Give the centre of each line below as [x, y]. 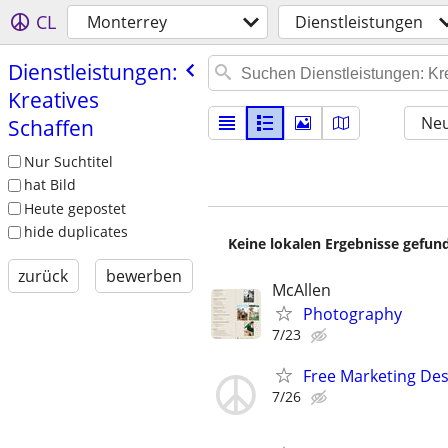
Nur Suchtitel [68, 161]
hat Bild [49, 185]
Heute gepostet [74, 208]
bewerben [143, 276]
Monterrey [127, 22]
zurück [43, 276]
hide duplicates [75, 232]
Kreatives [53, 99]
